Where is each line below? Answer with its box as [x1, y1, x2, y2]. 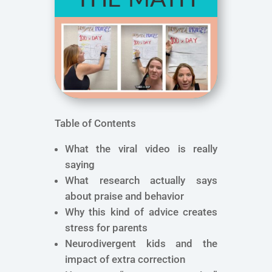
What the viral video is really [64, 143, 218, 155]
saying [64, 158, 95, 171]
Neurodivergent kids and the [64, 237, 218, 250]
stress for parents [64, 222, 148, 234]
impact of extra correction [64, 253, 185, 266]
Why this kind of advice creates [64, 206, 218, 219]
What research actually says [64, 174, 218, 187]
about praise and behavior [64, 190, 184, 203]
